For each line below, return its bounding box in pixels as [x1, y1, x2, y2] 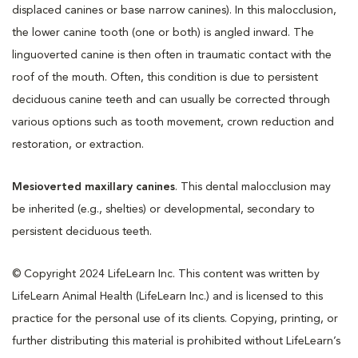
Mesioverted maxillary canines [12, 181, 175, 193]
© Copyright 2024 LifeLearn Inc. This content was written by [12, 268, 320, 280]
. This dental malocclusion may [175, 181, 331, 193]
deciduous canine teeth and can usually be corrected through [12, 93, 330, 105]
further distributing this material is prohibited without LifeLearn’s [12, 335, 340, 347]
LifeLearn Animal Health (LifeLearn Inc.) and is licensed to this [12, 290, 323, 302]
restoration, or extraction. [12, 138, 144, 150]
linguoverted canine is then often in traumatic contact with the [12, 49, 332, 61]
